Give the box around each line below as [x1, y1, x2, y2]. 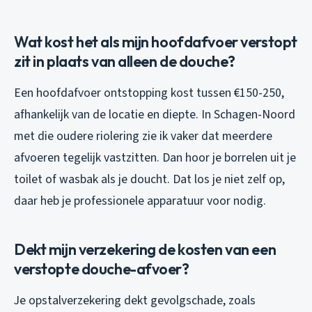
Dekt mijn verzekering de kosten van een [14, 239, 276, 259]
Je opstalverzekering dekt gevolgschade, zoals [14, 291, 256, 309]
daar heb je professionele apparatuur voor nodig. [14, 192, 266, 210]
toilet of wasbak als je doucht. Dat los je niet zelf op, [14, 170, 285, 188]
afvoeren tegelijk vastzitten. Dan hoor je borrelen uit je [14, 148, 296, 166]
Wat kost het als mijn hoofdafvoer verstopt [14, 31, 297, 52]
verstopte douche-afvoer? [14, 258, 189, 279]
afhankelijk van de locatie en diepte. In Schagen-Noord [14, 105, 295, 123]
